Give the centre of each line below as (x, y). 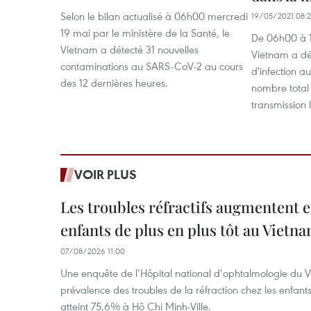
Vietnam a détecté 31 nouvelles (129, 50)
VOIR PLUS (106, 175)
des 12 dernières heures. (114, 83)
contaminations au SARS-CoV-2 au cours (152, 66)
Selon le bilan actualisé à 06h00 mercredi (154, 16)
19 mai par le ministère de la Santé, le (145, 33)
